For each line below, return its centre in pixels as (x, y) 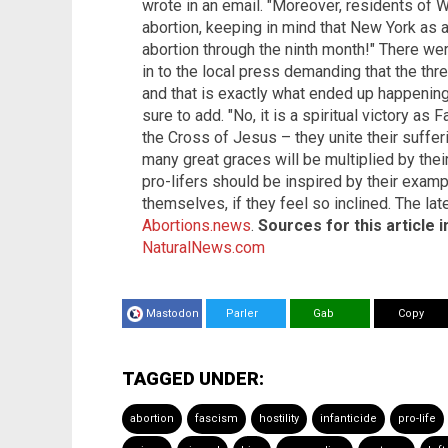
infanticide (348, 419)
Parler (236, 314)
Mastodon (172, 314)
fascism (216, 419)
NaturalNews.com (203, 248)
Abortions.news (196, 226)
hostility (279, 419)
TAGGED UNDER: (193, 379)
